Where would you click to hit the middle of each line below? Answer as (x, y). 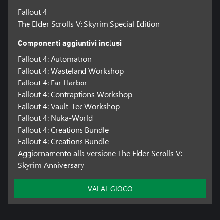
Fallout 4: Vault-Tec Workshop (69, 106)
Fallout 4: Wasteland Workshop (70, 70)
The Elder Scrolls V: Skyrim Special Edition (88, 23)
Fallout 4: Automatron (55, 58)
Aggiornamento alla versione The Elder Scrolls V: (100, 153)
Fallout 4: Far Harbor (52, 82)
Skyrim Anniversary (51, 165)
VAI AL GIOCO (110, 188)
